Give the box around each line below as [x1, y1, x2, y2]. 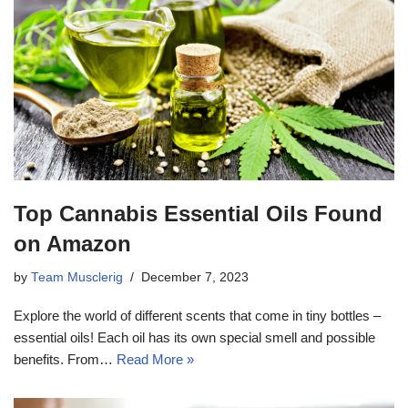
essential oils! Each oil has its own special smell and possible [14, 330, 375, 346]
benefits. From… [14, 352, 117, 368]
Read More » [117, 352, 194, 368]
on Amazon [14, 231, 131, 257]
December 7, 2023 [141, 270, 249, 285]
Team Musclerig [31, 270, 123, 285]
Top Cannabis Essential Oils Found [14, 201, 382, 227]
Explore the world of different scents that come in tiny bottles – [14, 308, 381, 324]
